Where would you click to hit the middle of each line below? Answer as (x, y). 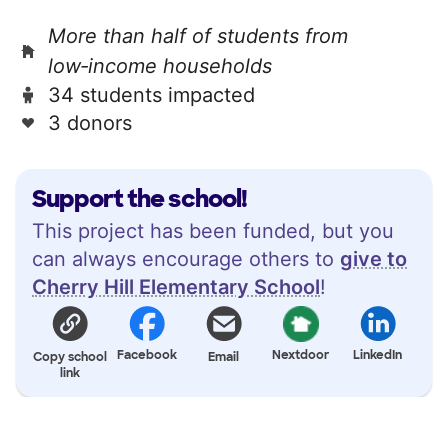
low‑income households (160, 65)
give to (373, 258)
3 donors (90, 122)
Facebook (147, 354)
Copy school (70, 356)
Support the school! (139, 198)
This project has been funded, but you (213, 230)
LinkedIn (378, 354)
